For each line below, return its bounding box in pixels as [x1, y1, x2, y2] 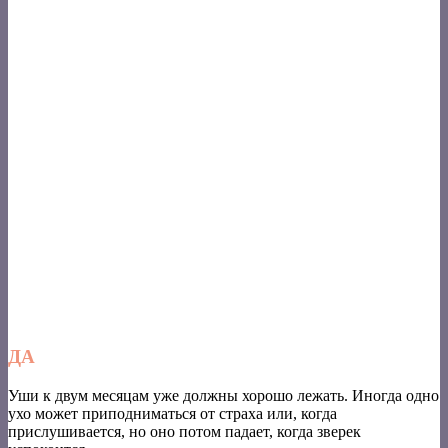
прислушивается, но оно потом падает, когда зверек [8, 422, 361, 440]
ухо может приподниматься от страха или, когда [8, 404, 337, 422]
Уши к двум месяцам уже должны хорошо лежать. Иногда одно [8, 386, 439, 404]
